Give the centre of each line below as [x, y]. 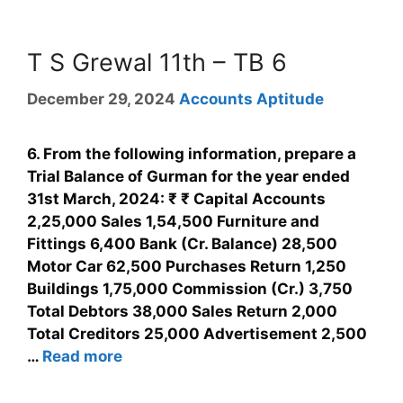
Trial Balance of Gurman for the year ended [188, 176]
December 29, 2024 [101, 99]
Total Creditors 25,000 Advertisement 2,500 [197, 333]
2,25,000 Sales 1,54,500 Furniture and [173, 221]
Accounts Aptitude [251, 99]
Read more [82, 356]
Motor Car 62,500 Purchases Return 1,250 [187, 266]
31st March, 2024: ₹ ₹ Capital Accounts [176, 198]
